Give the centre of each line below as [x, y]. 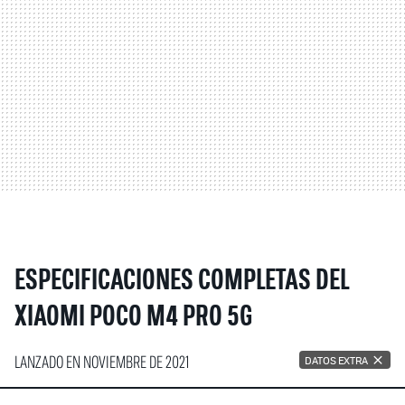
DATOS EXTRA [336, 360]
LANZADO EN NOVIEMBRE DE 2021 [102, 362]
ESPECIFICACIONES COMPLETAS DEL [182, 283]
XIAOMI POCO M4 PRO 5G [133, 319]
